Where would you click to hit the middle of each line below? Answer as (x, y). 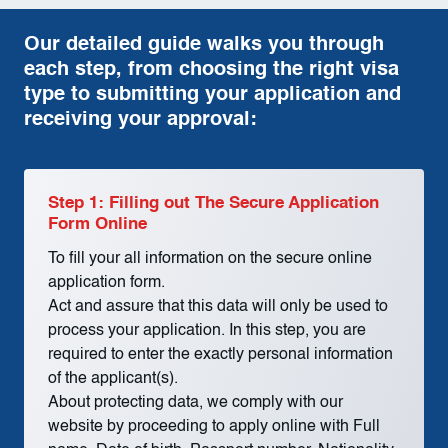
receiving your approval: (140, 119)
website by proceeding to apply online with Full (214, 426)
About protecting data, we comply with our (195, 402)
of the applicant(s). (113, 378)
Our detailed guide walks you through (204, 44)
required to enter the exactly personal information (220, 354)
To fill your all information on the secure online (210, 258)
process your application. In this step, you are (207, 330)
